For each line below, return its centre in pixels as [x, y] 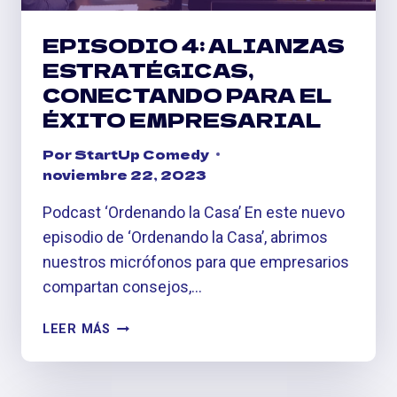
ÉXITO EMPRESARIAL [182, 118]
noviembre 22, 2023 [125, 175]
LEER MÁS [77, 330]
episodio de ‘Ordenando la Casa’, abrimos [185, 237]
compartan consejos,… [122, 287]
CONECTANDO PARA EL [187, 93]
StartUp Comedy [142, 154]
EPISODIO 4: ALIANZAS [194, 44]
